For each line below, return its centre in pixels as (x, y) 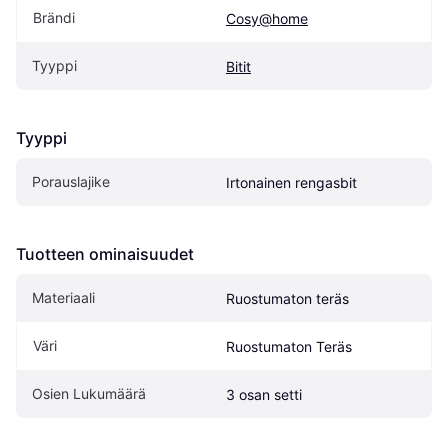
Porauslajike (71, 181)
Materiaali (63, 297)
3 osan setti (264, 394)
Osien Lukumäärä (89, 393)
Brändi (54, 17)
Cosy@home (267, 18)
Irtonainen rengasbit (291, 182)
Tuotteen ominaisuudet (105, 254)
